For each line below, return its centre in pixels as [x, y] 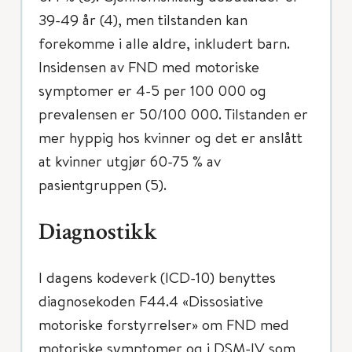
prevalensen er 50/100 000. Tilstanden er [173, 114]
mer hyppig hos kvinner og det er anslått [170, 137]
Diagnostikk [98, 234]
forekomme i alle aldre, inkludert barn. [164, 43]
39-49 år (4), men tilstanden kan [143, 19]
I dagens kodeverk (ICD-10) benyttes [157, 277]
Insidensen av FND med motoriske [149, 66]
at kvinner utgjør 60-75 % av [130, 161]
